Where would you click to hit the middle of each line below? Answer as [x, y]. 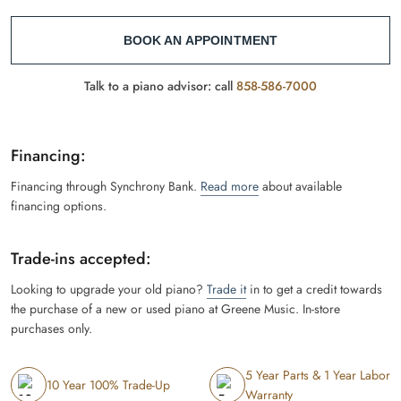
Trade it [226, 289]
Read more [230, 186]
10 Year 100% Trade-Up [108, 384]
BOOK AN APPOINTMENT [200, 40]
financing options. [59, 205]
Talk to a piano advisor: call [160, 85]
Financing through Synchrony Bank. [106, 186]
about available [300, 186]
